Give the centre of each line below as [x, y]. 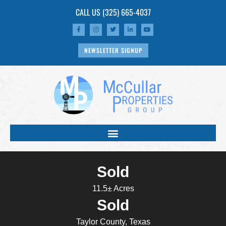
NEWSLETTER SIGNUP [113, 50]
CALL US [89, 12]
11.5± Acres [113, 189]
